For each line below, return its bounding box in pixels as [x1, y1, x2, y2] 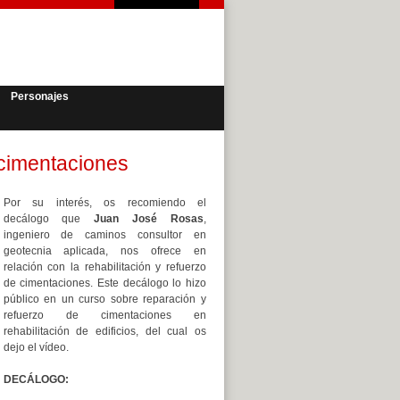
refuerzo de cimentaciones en [3, 309, 206, 321]
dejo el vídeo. [3, 341, 69, 354]
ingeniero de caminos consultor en [3, 229, 206, 241]
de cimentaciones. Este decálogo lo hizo [3, 277, 206, 289]
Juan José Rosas [94, 212, 204, 225]
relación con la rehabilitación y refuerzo [3, 261, 206, 273]
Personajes [11, 90, 69, 103]
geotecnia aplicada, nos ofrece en [3, 245, 206, 257]
